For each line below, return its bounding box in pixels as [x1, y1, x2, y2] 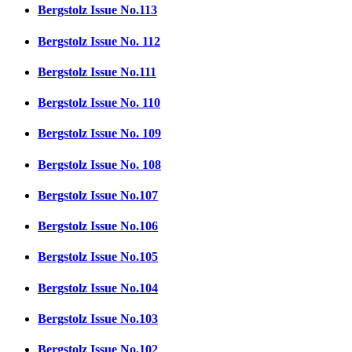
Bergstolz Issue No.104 [38, 280, 158, 295]
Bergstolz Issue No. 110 [38, 96, 160, 110]
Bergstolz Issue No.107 [38, 188, 158, 202]
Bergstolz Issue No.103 [38, 311, 158, 325]
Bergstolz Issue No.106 [38, 219, 158, 233]
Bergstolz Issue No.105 [38, 250, 158, 264]
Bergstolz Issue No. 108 [38, 157, 161, 171]
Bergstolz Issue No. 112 [38, 34, 160, 48]
